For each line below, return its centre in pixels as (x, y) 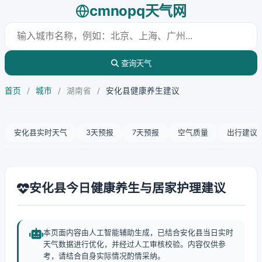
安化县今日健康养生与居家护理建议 (127, 188)
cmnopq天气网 (138, 11)
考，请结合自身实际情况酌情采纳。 (104, 256)
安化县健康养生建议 (143, 91)
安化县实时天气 (41, 132)
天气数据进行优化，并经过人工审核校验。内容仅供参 (135, 244)
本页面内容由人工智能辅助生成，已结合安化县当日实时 (138, 232)
